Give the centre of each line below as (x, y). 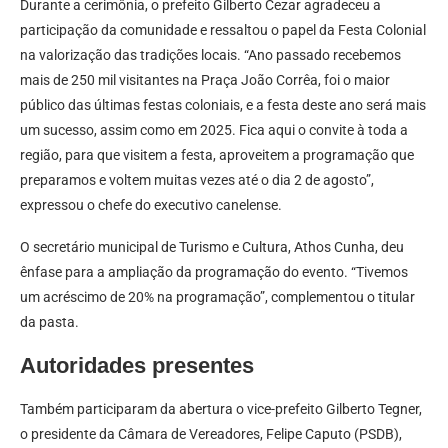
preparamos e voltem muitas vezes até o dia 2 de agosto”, (197, 180)
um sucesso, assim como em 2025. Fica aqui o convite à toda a (214, 130)
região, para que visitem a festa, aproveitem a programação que (217, 155)
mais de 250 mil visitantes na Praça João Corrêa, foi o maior (205, 80)
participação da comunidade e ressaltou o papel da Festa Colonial (223, 30)
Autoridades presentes (137, 366)
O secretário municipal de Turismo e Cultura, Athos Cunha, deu (212, 247)
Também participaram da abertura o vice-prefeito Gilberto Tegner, (221, 409)
